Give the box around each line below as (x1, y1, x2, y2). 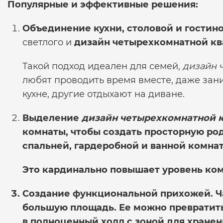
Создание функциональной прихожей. (22, 188, 213, 199)
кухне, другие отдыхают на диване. (22, 88, 185, 100)
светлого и (22, 36, 74, 48)
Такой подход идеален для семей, (22, 60, 183, 72)
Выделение (22, 112, 82, 123)
